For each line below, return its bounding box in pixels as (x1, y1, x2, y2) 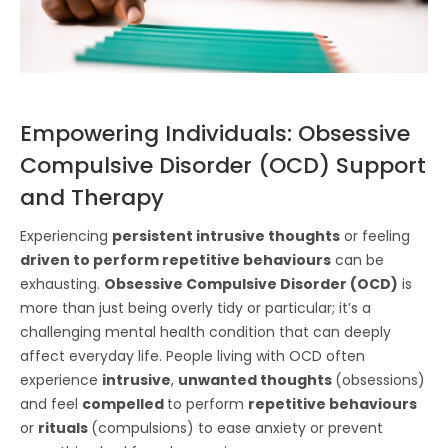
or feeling (340, 225, 410, 246)
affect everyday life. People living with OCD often (20, 345, 365, 366)
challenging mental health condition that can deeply (20, 321, 391, 342)
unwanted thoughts (178, 369, 335, 390)
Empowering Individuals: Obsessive (20, 117, 410, 149)
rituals (38, 417, 91, 438)
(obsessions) (335, 369, 425, 390)
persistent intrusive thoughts (112, 225, 340, 246)
